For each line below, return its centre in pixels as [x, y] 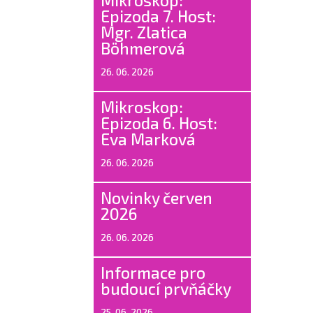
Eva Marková [148, 139]
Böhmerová [143, 48]
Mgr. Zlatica [144, 32]
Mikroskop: [142, 107]
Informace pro [153, 272]
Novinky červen [157, 197]
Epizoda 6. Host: [159, 123]
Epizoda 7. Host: [159, 16]
